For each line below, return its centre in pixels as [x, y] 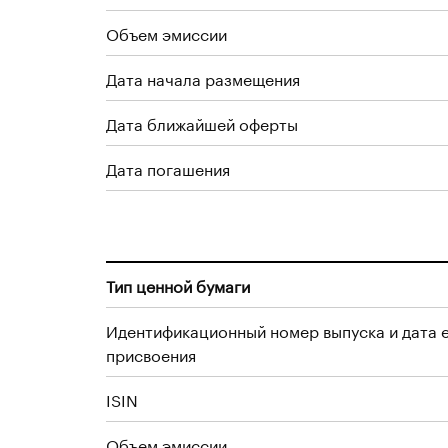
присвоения [151, 353]
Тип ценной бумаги [178, 284]
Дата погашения [168, 167]
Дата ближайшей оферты [202, 122]
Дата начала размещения [203, 77]
